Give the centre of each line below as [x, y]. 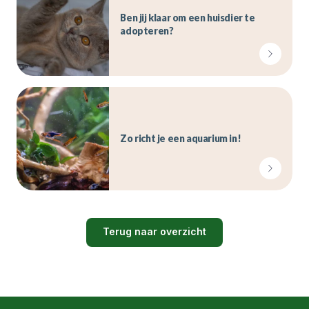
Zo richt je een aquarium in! [181, 139]
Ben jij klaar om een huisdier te [188, 17]
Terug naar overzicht [154, 231]
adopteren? [147, 30]
